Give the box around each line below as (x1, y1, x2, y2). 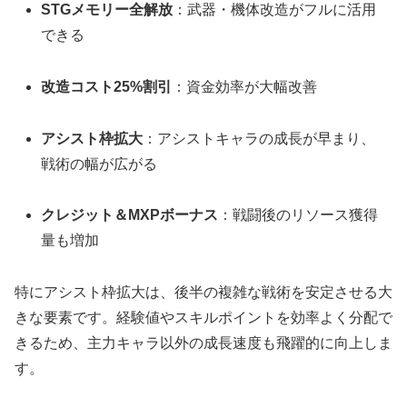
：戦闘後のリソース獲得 (218, 207, 379, 223)
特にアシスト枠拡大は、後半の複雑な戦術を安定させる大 (15, 284, 392, 301)
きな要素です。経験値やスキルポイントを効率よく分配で (15, 310, 392, 326)
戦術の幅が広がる (41, 155, 158, 172)
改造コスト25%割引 (41, 78, 173, 94)
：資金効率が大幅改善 (172, 78, 318, 94)
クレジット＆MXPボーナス (41, 207, 219, 223)
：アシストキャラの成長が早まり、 (143, 130, 376, 146)
